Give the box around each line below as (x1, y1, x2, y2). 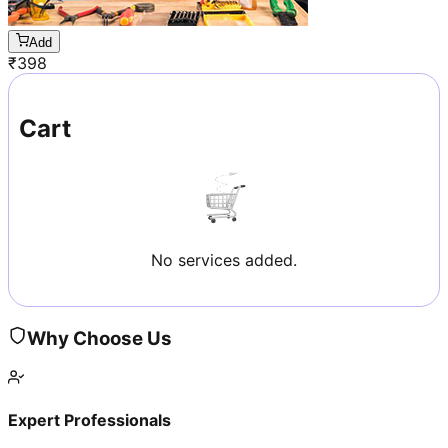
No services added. (151, 250, 297, 271)
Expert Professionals (8, 409, 171, 430)
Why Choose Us (26, 326, 172, 350)
